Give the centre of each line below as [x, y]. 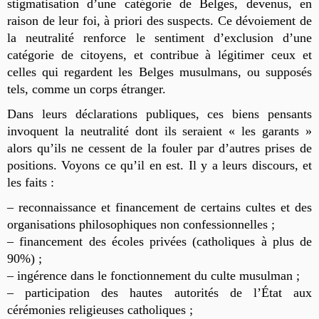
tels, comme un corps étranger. [87, 89]
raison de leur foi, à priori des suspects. [113, 20]
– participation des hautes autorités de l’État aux [159, 292]
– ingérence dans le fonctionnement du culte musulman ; [153, 275]
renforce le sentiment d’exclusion [183, 37]
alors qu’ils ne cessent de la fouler [102, 148]
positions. [35, 165]
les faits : [31, 182]
